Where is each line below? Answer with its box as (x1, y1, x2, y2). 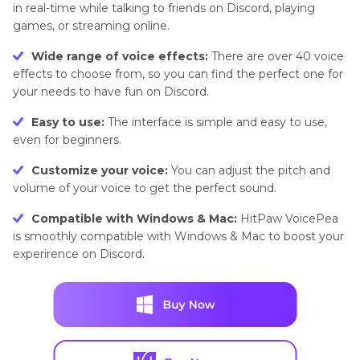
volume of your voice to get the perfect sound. (13, 181, 276, 196)
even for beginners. (13, 133, 121, 148)
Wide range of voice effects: (31, 49, 208, 64)
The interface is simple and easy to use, (104, 115, 327, 130)
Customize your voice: (31, 163, 168, 178)
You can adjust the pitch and (168, 163, 330, 178)
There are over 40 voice (208, 49, 344, 64)
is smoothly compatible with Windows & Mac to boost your (13, 229, 344, 244)
